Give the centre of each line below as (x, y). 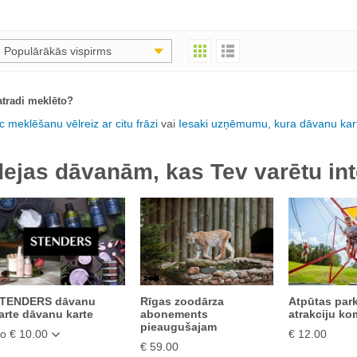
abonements (174, 314)
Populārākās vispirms (58, 51)
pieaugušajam (178, 327)
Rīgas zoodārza (182, 301)
